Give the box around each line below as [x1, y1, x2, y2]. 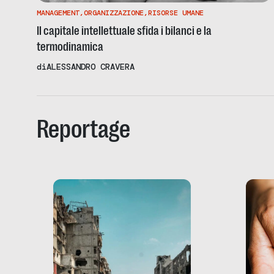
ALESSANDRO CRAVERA [46, 61, 135, 72]
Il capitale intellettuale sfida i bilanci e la [37, 23, 212, 38]
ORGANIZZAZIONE [84, 7, 144, 18]
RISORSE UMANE [148, 7, 204, 18]
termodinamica [37, 39, 103, 54]
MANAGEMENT [37, 7, 80, 18]
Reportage [37, 114, 130, 144]
